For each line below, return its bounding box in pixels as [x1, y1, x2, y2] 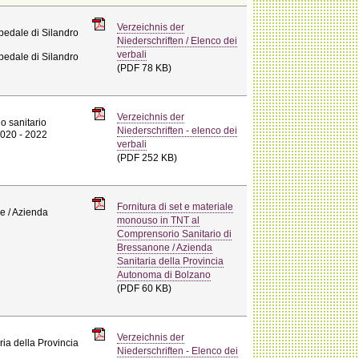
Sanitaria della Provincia [117, 256, 224, 266]
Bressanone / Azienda [117, 242, 213, 252]
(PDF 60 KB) [117, 283, 172, 293]
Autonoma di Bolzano [117, 269, 212, 280]
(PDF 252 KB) [117, 152, 178, 163]
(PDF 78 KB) [117, 63, 172, 73]
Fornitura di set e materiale [117, 201, 234, 212]
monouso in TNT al [117, 215, 200, 225]
